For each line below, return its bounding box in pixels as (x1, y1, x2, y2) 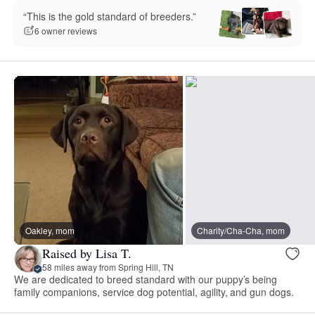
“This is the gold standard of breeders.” (23, 8, 196, 23)
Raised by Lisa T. (42, 244, 131, 262)
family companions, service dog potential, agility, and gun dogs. (14, 285, 295, 300)
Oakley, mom (25, 224, 75, 237)
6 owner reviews (34, 25, 97, 37)
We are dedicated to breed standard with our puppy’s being (14, 272, 278, 287)
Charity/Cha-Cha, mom (197, 224, 285, 237)
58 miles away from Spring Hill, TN (42, 260, 174, 273)
